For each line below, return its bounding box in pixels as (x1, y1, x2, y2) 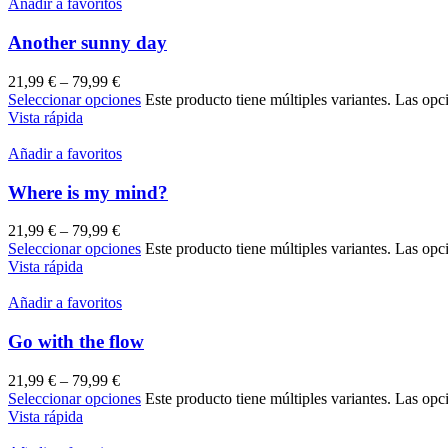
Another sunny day (8, 32, 167, 54)
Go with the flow (8, 331, 144, 353)
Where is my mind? (8, 181, 168, 203)
